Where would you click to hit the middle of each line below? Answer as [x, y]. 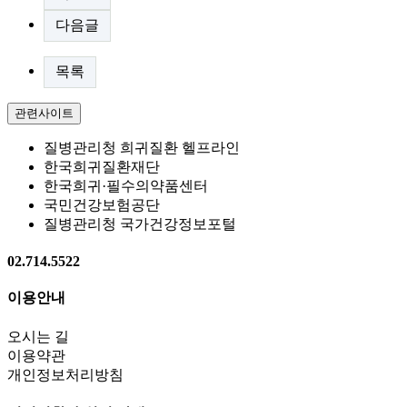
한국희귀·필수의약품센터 [126, 185]
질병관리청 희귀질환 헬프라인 [142, 147]
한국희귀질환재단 [102, 166]
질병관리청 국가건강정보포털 [140, 223]
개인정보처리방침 [65, 374]
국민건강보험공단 [102, 204]
